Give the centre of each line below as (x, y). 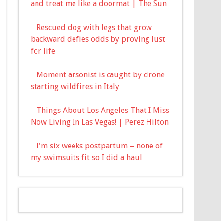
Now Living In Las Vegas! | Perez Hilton (100, 122)
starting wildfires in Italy (75, 86)
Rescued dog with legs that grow (94, 27)
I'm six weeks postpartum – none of (100, 146)
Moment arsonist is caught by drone (101, 74)
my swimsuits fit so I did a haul (87, 157)
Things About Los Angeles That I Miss (103, 110)
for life (43, 51)
